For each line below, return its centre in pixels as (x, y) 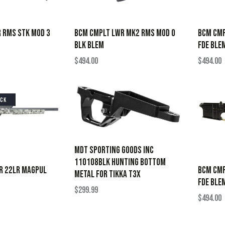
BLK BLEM (89, 45)
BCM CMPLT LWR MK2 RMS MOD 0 (125, 33)
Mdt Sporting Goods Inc (114, 151)
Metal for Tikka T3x (107, 175)
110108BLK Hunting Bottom (120, 163)
